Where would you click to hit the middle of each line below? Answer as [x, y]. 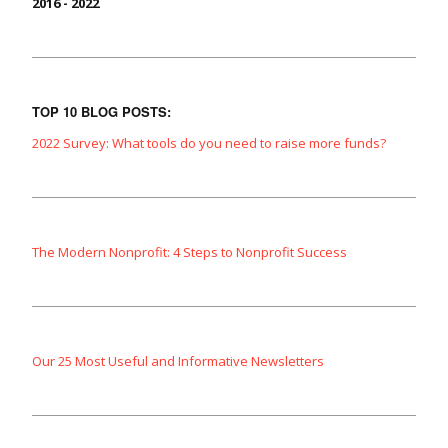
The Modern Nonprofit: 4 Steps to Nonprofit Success [189, 252]
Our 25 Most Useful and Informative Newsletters [178, 361]
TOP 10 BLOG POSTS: [101, 112]
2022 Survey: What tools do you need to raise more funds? [209, 143]
